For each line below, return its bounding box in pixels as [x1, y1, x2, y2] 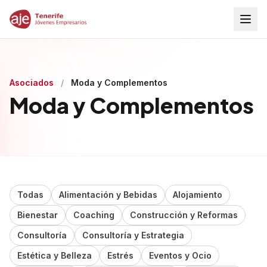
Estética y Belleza [17, 250, 92, 260]
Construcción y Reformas [130, 210, 238, 220]
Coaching [73, 210, 114, 220]
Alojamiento [173, 190, 222, 200]
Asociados [10, 77, 54, 88]
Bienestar [17, 210, 58, 220]
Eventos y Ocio [149, 250, 212, 260]
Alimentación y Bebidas [59, 190, 157, 200]
